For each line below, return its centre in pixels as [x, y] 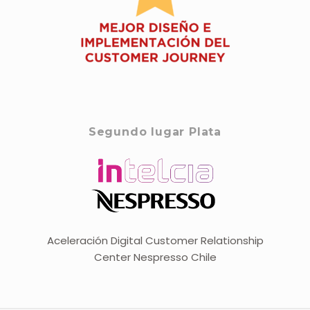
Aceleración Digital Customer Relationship [155, 241]
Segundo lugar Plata [155, 132]
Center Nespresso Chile [155, 257]
